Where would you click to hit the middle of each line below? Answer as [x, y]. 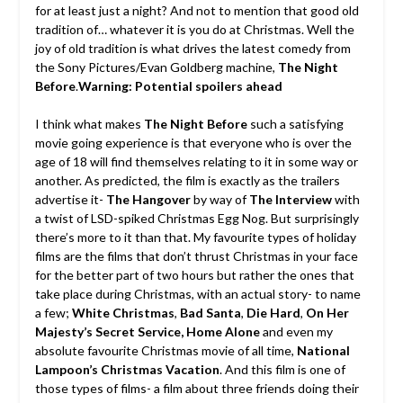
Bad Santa [210, 313]
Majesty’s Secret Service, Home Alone [148, 332]
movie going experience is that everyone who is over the [193, 143]
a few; [53, 313]
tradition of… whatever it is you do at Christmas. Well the [194, 30]
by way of [219, 200]
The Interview [290, 200]
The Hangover [148, 200]
